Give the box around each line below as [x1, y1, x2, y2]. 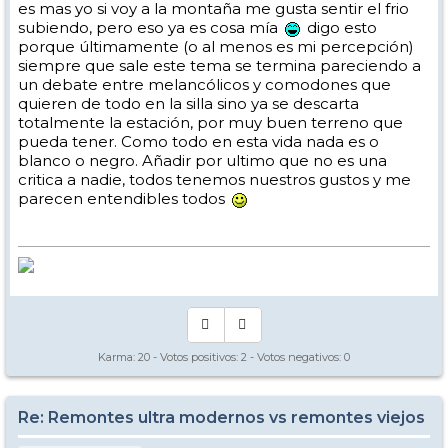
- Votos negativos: [247, 350, 344, 365]
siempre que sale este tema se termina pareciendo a [18, 56, 421, 76]
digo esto [303, 18, 377, 38]
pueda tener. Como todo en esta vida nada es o [18, 132, 379, 152]
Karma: [98, 350, 138, 365]
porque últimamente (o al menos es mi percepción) [18, 37, 414, 57]
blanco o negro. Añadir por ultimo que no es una [18, 151, 387, 171]
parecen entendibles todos [18, 189, 229, 209]
